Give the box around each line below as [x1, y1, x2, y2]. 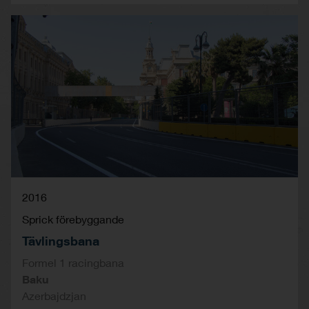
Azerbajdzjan [22, 288, 86, 302]
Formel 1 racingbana [22, 255, 124, 269]
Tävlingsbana [22, 232, 99, 248]
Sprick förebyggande [22, 212, 124, 226]
